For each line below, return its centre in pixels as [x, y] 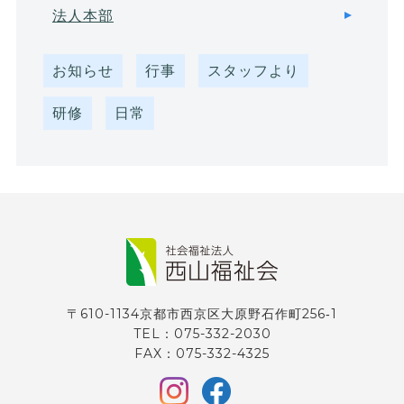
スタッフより [253, 70]
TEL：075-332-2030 [202, 333]
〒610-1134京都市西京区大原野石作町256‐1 [202, 313]
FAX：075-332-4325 [202, 353]
